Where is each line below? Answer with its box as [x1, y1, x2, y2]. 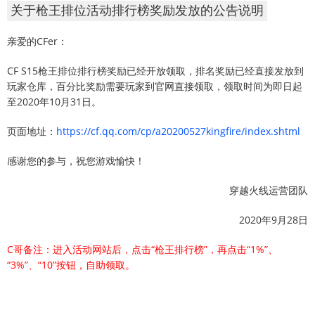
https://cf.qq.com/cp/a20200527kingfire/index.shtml [56, 124, 300, 139]
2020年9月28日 [239, 213, 308, 227]
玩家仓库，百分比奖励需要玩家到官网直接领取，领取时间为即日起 [7, 79, 302, 94]
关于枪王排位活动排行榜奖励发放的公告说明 [11, 4, 264, 18]
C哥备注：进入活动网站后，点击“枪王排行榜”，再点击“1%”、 [7, 243, 278, 257]
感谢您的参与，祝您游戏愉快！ [7, 154, 145, 168]
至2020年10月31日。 [7, 95, 101, 109]
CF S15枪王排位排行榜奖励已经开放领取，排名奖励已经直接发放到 [7, 64, 304, 78]
